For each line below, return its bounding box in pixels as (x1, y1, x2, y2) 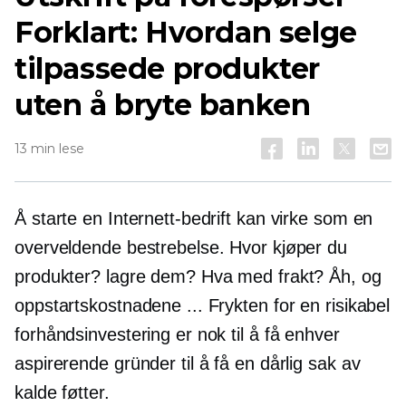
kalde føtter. (14, 382, 110, 402)
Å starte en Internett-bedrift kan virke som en (14, 208, 373, 228)
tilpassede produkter (14, 51, 321, 86)
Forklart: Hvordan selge (14, 14, 357, 50)
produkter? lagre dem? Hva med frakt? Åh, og (14, 266, 382, 286)
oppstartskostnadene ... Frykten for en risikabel (14, 295, 391, 315)
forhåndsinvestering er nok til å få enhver (14, 324, 340, 344)
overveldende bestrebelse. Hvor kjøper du (14, 237, 347, 257)
